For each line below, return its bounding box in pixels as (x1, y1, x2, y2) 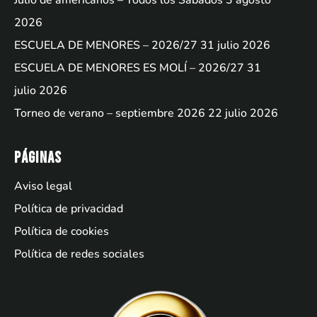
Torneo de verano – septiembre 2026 (14, 105, 205, 122)
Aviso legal (14, 178, 72, 195)
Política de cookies (14, 224, 109, 240)
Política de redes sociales (14, 246, 144, 263)
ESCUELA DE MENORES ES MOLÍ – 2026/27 (14, 60, 244, 76)
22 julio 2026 (208, 105, 278, 122)
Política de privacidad (14, 201, 123, 217)
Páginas (14, 147, 62, 166)
